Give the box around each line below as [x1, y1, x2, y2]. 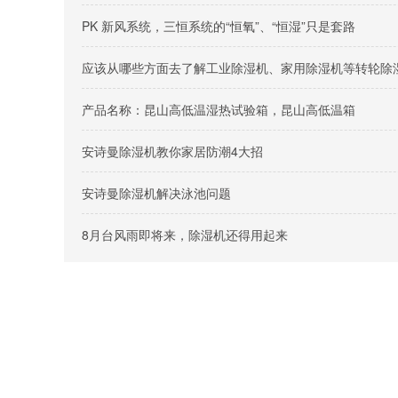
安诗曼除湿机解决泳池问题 [82, 184, 231, 202]
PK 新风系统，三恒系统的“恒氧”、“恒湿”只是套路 [82, 17, 355, 35]
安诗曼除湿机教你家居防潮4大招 [82, 142, 263, 160]
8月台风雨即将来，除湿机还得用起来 [82, 226, 288, 243]
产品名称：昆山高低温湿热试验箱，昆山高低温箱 [82, 100, 355, 118]
